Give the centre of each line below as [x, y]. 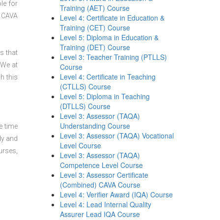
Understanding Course [95, 126]
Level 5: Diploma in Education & [110, 37]
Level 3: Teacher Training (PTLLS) [114, 57]
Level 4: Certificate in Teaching [108, 77]
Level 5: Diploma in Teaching [105, 96]
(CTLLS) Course [86, 86]
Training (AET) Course [95, 8]
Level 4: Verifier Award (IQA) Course [117, 194]
